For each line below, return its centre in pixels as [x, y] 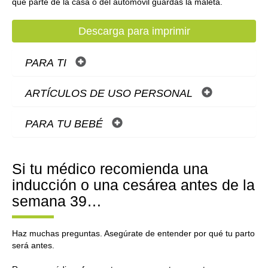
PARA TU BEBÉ [66, 124]
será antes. [33, 245]
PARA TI [47, 63]
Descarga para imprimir [134, 31]
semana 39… [57, 201]
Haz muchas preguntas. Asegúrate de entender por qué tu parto [133, 233]
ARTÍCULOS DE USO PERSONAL [110, 93]
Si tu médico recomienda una [110, 169]
